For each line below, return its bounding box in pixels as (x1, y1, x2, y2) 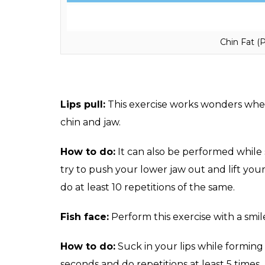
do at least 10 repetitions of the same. (60, 181, 235, 193)
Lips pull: (60, 98, 105, 110)
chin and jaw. (60, 116, 121, 128)
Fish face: (60, 211, 109, 222)
